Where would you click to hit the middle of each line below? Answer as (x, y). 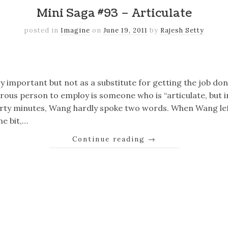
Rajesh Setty (182, 31)
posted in (42, 31)
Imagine (75, 31)
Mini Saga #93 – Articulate (114, 13)
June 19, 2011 (125, 31)
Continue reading (110, 139)
